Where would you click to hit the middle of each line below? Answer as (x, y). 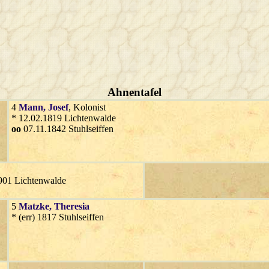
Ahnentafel (134, 92)
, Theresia (69, 206)
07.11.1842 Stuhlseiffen (67, 128)
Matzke (34, 206)
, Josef (56, 107)
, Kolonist (87, 107)
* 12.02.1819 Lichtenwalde (64, 118)
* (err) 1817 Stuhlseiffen (58, 217)
